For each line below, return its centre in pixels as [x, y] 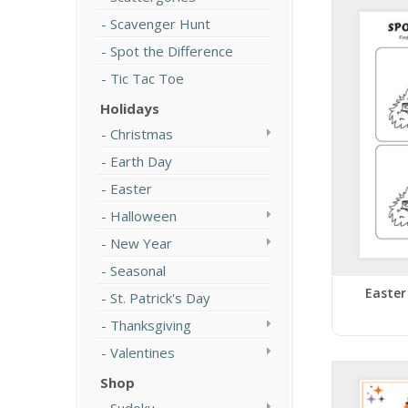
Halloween [143, 216]
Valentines [143, 352]
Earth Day [141, 161]
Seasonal [138, 270]
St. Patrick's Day [160, 298]
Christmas [142, 134]
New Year [141, 243]
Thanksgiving [151, 325]
